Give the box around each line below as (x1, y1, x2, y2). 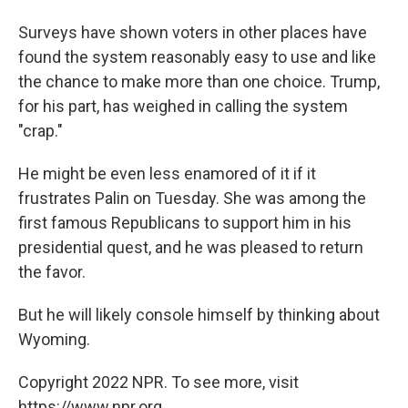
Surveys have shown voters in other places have (18, 23, 367, 42)
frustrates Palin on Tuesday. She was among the (18, 189, 366, 208)
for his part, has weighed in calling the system (18, 97, 348, 116)
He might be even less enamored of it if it (18, 164, 316, 183)
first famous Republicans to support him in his (18, 213, 352, 232)
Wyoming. (18, 330, 90, 349)
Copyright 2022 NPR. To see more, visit (18, 372, 299, 392)
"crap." (18, 121, 63, 140)
